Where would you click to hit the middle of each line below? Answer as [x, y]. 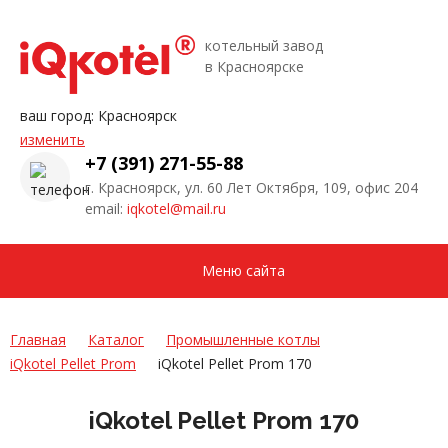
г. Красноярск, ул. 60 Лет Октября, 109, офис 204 [251, 187]
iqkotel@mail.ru [176, 208]
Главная [38, 339]
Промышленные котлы [243, 339]
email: [106, 208]
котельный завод [264, 45]
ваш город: [59, 115]
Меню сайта [243, 270]
